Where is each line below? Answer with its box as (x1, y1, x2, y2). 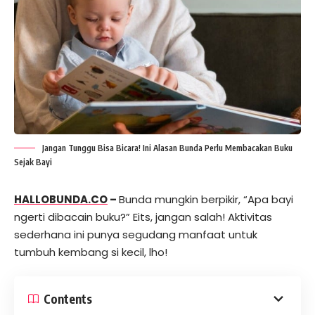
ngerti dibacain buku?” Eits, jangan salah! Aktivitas (14, 209, 272, 224)
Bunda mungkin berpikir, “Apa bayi (119, 191, 293, 207)
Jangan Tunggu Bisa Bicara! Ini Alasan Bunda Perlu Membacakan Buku (42, 142, 292, 153)
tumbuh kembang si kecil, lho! (14, 244, 167, 259)
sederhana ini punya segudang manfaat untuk (14, 226, 257, 242)
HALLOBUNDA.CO (14, 191, 108, 207)
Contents (44, 290, 92, 307)
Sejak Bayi (14, 156, 52, 167)
